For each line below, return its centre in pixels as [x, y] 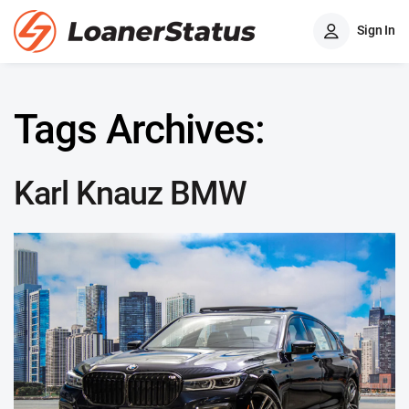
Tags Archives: [139, 130]
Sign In [376, 30]
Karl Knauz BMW [130, 194]
